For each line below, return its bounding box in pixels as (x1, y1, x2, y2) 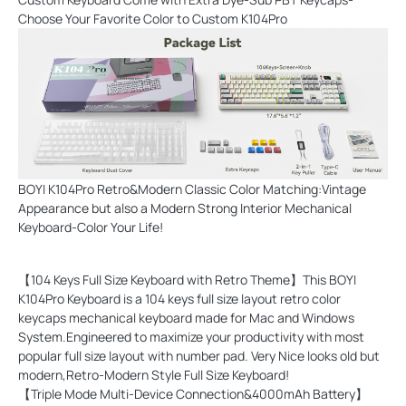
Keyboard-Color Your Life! (18, 217, 163, 236)
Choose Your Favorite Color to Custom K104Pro (18, 9, 290, 27)
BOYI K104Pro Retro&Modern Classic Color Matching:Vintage (18, 179, 366, 198)
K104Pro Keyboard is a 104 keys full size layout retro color (18, 289, 341, 307)
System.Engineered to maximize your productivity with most (18, 327, 364, 345)
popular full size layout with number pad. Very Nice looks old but (18, 346, 380, 364)
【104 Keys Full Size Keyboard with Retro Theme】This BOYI (18, 270, 356, 288)
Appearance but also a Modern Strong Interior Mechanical (18, 198, 352, 217)
